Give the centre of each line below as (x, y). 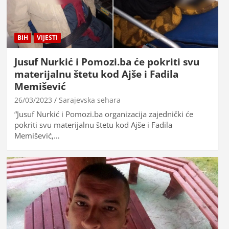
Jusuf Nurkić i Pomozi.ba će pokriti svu (107, 62)
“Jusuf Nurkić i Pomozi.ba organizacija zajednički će (104, 114)
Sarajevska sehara (89, 100)
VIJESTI (47, 37)
